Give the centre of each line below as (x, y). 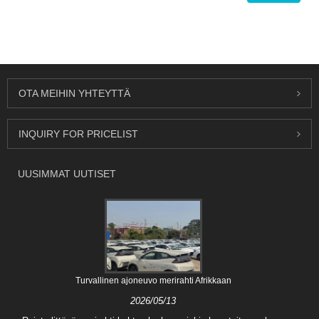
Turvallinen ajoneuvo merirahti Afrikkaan (153, 281)
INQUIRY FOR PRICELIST (78, 134)
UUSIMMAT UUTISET (67, 174)
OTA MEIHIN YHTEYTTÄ (74, 94)
